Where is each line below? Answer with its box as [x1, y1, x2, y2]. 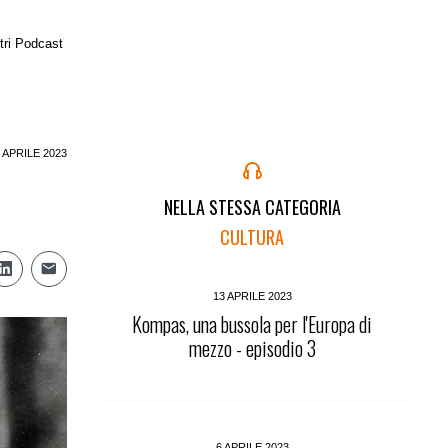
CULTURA [220, 224, 285, 250]
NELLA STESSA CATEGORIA [163, 194, 341, 220]
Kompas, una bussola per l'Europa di [132, 309, 373, 339]
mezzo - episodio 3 [188, 333, 316, 363]
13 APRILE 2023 [212, 290, 292, 302]
